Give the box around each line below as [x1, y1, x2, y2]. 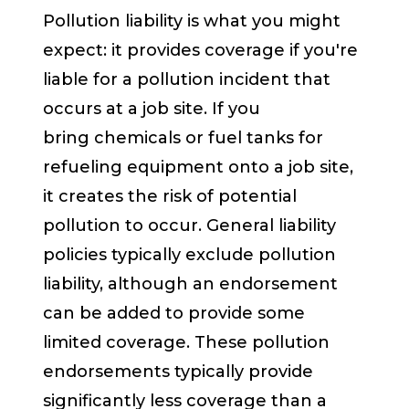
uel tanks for [215, 128, 324, 149]
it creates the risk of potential [43, 186, 298, 207]
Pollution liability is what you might [43, 11, 341, 32]
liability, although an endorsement [43, 274, 339, 295]
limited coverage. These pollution [43, 332, 330, 353]
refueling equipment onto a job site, [43, 157, 354, 178]
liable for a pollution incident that [43, 69, 331, 90]
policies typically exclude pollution [43, 245, 337, 266]
